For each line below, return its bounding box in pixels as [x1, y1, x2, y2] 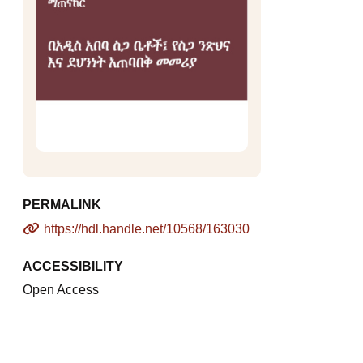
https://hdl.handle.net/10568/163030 [44, 222, 250, 237]
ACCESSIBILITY [23, 259, 123, 274]
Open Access [23, 283, 99, 297]
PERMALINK [23, 198, 101, 212]
